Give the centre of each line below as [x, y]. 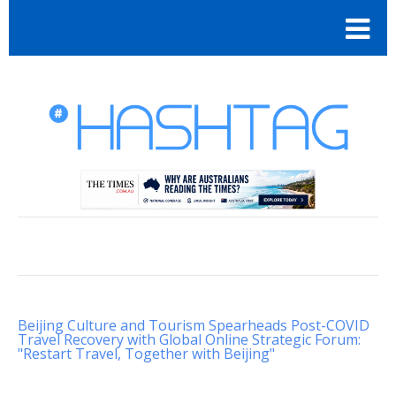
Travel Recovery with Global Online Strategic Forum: [189, 339]
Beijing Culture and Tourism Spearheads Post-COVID [194, 325]
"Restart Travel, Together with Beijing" [146, 353]
